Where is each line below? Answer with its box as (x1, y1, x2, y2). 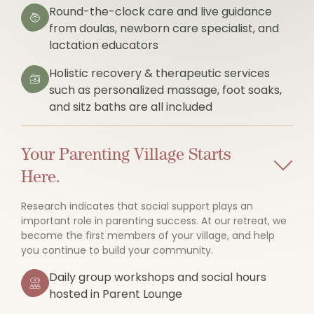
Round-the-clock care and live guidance (49, 4, 272, 20)
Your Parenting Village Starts (21, 144, 231, 163)
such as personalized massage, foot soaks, (49, 82, 282, 98)
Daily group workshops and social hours (49, 269, 266, 285)
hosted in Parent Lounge (49, 286, 182, 302)
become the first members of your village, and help (21, 228, 275, 243)
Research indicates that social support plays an (21, 199, 253, 213)
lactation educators (49, 37, 158, 53)
